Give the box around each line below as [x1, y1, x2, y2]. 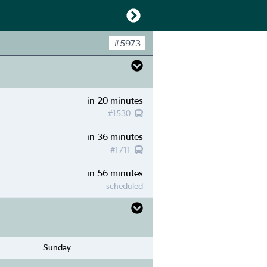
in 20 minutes [87, 95, 143, 105]
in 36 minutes [87, 131, 143, 142]
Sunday [43, 243, 72, 252]
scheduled [106, 181, 143, 191]
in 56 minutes [87, 167, 143, 178]
